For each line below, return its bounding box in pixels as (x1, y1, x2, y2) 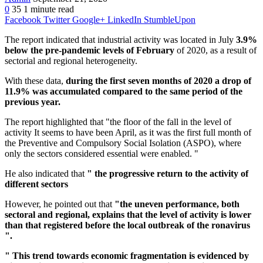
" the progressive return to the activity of (87, 168, 248, 179)
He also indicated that (5, 168, 87, 179)
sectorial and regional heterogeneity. (5, 56, 137, 66)
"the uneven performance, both (114, 199, 240, 210)
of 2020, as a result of (177, 45, 257, 56)
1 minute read (23, 4, 74, 15)
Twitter (43, 15, 70, 25)
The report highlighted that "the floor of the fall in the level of (5, 117, 231, 127)
